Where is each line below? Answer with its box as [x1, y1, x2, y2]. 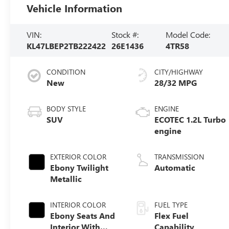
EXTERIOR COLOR [50, 151, 107, 162]
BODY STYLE [47, 103, 86, 113]
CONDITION [47, 66, 86, 77]
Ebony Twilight [50, 162, 109, 173]
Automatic [154, 162, 196, 173]
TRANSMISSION [154, 151, 204, 162]
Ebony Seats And [50, 210, 116, 221]
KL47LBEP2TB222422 [27, 40, 106, 51]
